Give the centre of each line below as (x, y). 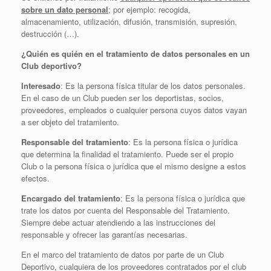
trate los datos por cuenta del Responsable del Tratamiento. (126, 210)
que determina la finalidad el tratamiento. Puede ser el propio (127, 154)
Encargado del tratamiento (71, 198)
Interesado (41, 86)
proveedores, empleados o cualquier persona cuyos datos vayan (134, 110)
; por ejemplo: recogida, (149, 9)
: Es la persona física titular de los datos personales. (153, 86)
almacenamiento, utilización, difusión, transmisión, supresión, (129, 21)
